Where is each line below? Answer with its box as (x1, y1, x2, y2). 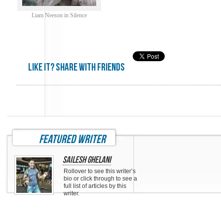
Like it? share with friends (28, 61, 125, 74)
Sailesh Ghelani (63, 154, 111, 166)
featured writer (39, 132, 106, 147)
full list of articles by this (64, 183, 126, 189)
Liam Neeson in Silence (31, 12, 87, 19)
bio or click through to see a (64, 175, 137, 182)
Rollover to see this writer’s (64, 168, 136, 175)
